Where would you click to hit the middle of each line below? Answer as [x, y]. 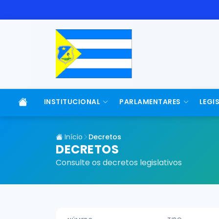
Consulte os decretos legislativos [119, 163]
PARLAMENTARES [150, 102]
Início [73, 137]
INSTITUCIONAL [72, 102]
